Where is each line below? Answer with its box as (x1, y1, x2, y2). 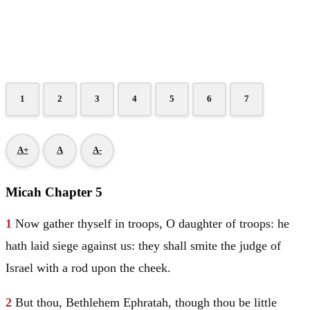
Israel (6, 261, 37, 275)
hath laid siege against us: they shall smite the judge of (6, 239, 281, 253)
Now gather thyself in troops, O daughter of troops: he (15, 217, 289, 231)
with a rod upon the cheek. (37, 261, 171, 275)
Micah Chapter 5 (6, 184, 102, 199)
